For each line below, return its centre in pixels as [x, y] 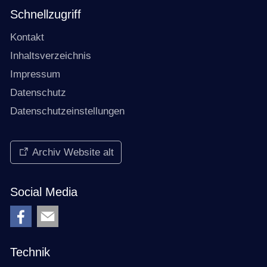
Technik [30, 252]
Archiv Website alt [73, 153]
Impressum [35, 74]
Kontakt [27, 38]
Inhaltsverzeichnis [51, 56]
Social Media [44, 192]
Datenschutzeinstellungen [67, 111]
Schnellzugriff [46, 14]
